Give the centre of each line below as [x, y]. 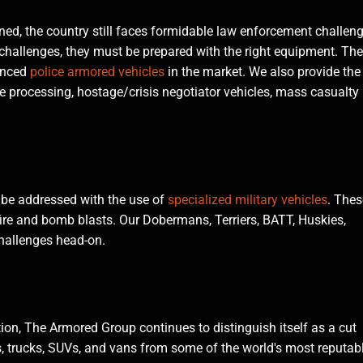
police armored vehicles [96, 71]
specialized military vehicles [246, 200]
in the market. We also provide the [263, 71]
